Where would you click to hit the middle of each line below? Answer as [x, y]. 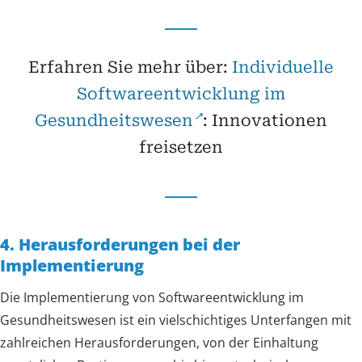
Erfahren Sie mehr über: [130, 67]
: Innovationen [265, 120]
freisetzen [181, 147]
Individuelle [283, 67]
